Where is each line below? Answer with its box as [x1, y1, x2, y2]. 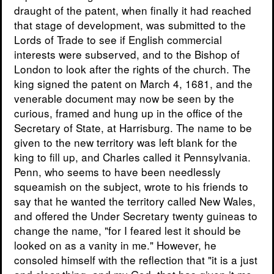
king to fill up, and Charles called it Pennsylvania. [14, 149, 251, 165]
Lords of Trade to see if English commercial [14, 32, 222, 48]
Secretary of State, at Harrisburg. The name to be [14, 120, 252, 136]
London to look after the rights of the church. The [14, 61, 251, 77]
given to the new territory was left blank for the [14, 135, 237, 150]
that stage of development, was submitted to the [14, 17, 246, 33]
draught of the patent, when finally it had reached [14, 2, 251, 18]
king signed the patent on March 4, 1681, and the [14, 76, 253, 92]
